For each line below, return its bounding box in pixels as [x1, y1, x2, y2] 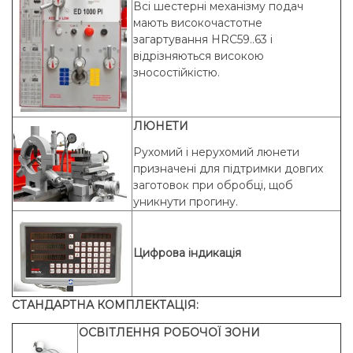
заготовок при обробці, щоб [133, 177, 293, 192]
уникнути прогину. [133, 194, 238, 209]
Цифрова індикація [133, 246, 241, 261]
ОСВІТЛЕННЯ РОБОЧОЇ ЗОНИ [79, 325, 260, 340]
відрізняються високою [133, 48, 264, 63]
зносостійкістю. [133, 65, 220, 80]
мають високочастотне [133, 15, 262, 30]
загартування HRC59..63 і [133, 32, 273, 46]
